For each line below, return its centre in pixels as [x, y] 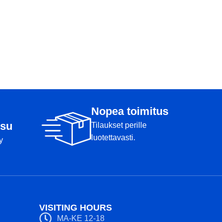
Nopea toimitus [130, 111]
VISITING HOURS [76, 208]
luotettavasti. [113, 138]
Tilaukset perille [119, 125]
